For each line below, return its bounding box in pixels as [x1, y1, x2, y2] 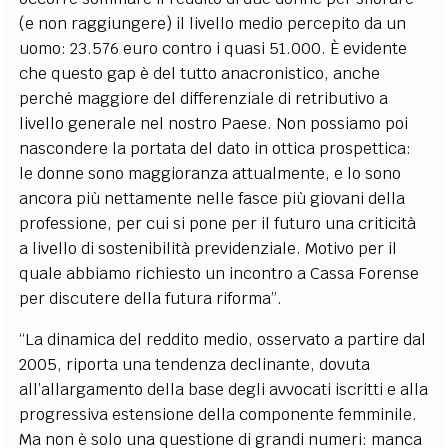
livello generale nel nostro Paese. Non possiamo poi [19, 112, 409, 134]
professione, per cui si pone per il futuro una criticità [19, 212, 417, 234]
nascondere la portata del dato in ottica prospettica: [19, 137, 412, 159]
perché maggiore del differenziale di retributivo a [19, 87, 389, 109]
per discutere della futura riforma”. [19, 287, 283, 309]
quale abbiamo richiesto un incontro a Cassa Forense [19, 262, 420, 284]
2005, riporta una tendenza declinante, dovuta [19, 353, 371, 375]
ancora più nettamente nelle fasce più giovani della [19, 187, 406, 209]
